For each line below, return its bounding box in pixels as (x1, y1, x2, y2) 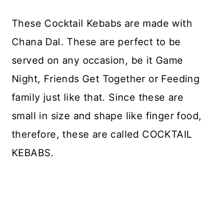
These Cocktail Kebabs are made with (12, 17, 192, 29)
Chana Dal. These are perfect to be (12, 36, 181, 48)
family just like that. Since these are (12, 91, 184, 103)
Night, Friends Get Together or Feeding (12, 73, 200, 85)
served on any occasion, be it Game (12, 54, 183, 66)
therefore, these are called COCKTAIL (12, 128, 192, 140)
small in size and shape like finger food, (12, 109, 202, 122)
